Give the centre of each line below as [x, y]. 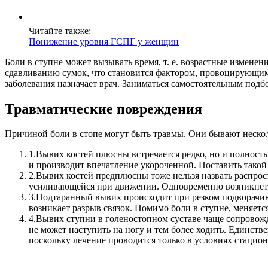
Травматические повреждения [103, 109]
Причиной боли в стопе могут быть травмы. [97, 134]
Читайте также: [60, 31]
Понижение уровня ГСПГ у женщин [104, 41]
